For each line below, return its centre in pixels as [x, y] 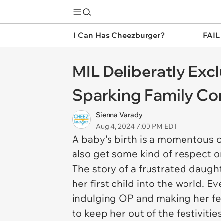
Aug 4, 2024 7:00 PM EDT [136, 126]
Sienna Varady [119, 115]
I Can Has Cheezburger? [119, 35]
